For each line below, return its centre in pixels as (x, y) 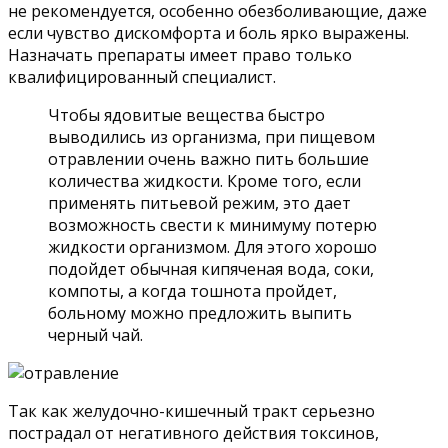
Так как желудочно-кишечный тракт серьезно (191, 411)
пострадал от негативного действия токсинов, (193, 433)
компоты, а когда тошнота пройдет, (192, 291)
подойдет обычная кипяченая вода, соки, (211, 269)
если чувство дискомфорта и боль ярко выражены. (208, 33)
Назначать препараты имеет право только (180, 55)
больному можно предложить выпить (200, 313)
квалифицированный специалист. (142, 77)
